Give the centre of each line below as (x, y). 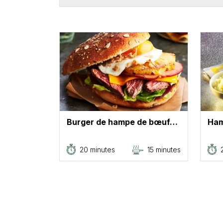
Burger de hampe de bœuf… (122, 122)
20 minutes (97, 149)
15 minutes (164, 149)
